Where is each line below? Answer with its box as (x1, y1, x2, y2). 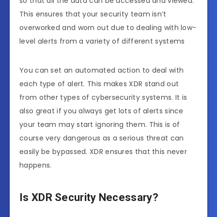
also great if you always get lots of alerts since (19, 106, 184, 116)
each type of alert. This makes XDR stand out (19, 79, 179, 89)
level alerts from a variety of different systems (19, 36, 187, 46)
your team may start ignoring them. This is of (19, 120, 180, 129)
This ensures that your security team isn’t (19, 9, 167, 19)
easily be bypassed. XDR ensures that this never (19, 147, 187, 156)
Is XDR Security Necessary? (19, 191, 158, 204)
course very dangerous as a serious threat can (19, 133, 184, 143)
